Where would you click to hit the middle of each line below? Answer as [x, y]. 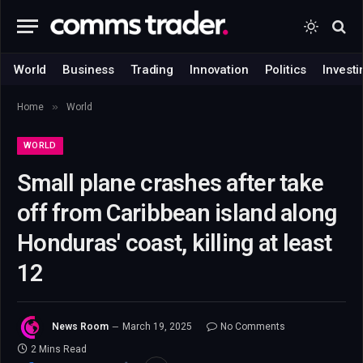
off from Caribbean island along [177, 213]
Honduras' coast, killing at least [175, 243]
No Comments [253, 327]
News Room [80, 327]
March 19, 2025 [157, 327]
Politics [286, 69]
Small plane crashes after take [171, 183]
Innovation [219, 69]
